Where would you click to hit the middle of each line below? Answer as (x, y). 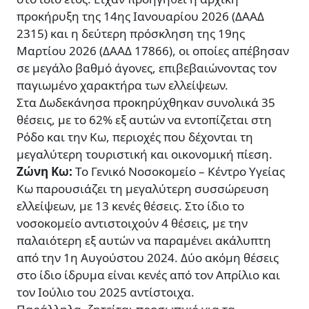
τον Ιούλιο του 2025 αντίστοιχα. (106, 292)
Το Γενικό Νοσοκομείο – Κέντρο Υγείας (180, 172)
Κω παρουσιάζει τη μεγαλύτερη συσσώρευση (143, 189)
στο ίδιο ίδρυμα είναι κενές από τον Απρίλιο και (148, 275)
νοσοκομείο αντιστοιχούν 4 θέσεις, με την (132, 223)
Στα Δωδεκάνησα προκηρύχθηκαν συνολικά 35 (146, 103)
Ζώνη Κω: (46, 172)
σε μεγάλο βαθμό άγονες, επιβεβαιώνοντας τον (147, 68)
